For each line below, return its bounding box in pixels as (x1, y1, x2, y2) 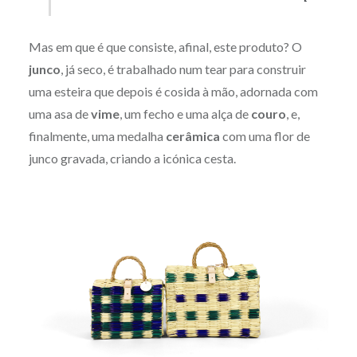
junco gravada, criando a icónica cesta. (28, 150, 236, 166)
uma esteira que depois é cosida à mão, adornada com (28, 83, 318, 99)
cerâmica (165, 127, 220, 143)
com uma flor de (219, 127, 310, 143)
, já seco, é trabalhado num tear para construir (60, 61, 306, 76)
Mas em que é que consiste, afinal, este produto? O (28, 38, 302, 54)
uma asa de (28, 105, 91, 121)
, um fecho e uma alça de (119, 105, 251, 121)
